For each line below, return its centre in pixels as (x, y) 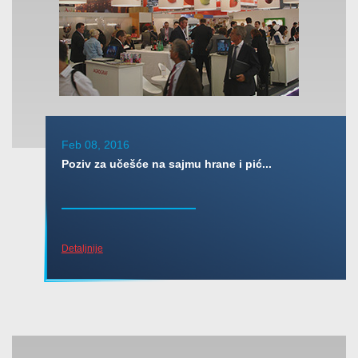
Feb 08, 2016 (95, 144)
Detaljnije (82, 248)
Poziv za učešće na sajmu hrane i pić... (166, 163)
